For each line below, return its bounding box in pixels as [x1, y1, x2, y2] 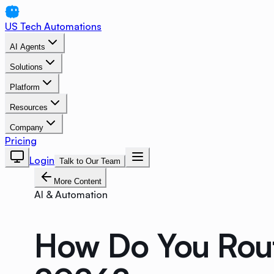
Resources [10, 103, 48, 112]
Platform [10, 83, 40, 92]
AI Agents [10, 42, 45, 51]
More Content [54, 177, 102, 186]
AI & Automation [34, 188, 108, 201]
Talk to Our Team [59, 157, 120, 166]
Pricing [5, 135, 37, 147]
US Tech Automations [5, 20, 102, 32]
